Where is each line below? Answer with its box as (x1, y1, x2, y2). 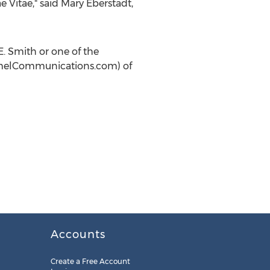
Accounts (50, 228, 105, 241)
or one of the (36, 46, 99, 57)
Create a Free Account (50, 257, 130, 266)
